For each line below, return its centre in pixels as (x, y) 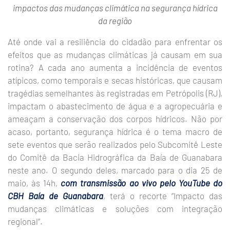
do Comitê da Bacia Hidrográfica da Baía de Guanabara (115, 157)
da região (115, 21)
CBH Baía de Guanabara (55, 196)
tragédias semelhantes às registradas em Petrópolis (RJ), (115, 93)
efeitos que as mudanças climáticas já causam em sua (115, 54)
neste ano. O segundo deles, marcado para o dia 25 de (115, 170)
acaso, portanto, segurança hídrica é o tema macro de (115, 131)
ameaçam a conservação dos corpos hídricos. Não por (115, 119)
